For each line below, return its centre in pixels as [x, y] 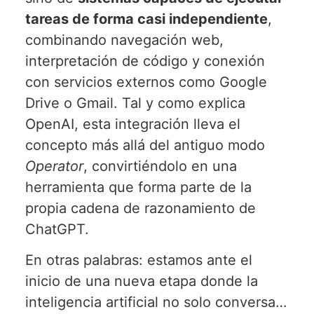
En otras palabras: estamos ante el [138, 260]
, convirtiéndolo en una [160, 166]
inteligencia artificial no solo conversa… [156, 302]
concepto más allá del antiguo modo [145, 145]
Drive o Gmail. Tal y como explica [135, 103]
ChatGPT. [57, 229]
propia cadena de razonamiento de [140, 208]
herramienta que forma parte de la [138, 187]
